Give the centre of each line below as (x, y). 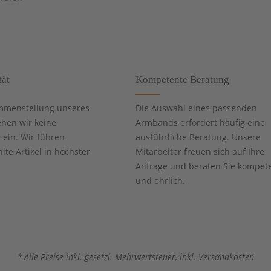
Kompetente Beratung (182, 80)
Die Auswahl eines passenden (196, 108)
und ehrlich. (160, 181)
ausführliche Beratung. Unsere (198, 137)
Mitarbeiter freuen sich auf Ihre (200, 152)
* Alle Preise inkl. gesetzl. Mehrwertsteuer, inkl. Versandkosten (135, 256)
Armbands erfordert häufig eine (200, 123)
